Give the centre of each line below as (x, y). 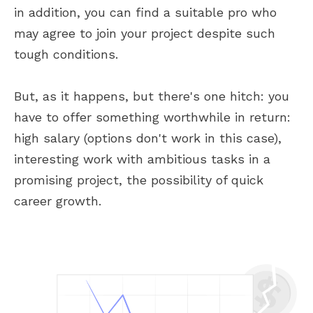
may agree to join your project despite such (145, 33)
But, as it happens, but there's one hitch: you (152, 96)
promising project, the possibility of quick (139, 180)
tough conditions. (66, 54)
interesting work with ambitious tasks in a (142, 159)
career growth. (58, 201)
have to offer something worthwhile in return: (152, 117)
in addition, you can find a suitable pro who (145, 12)
